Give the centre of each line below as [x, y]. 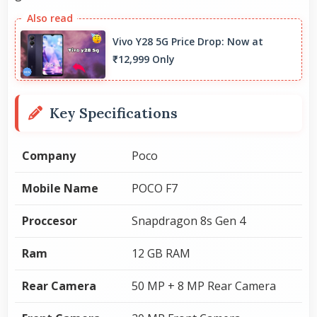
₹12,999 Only [144, 59]
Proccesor [50, 220]
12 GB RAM [161, 253]
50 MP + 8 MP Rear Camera [204, 286]
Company [49, 155]
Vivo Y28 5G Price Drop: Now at [188, 42]
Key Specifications [114, 113]
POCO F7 [155, 188]
